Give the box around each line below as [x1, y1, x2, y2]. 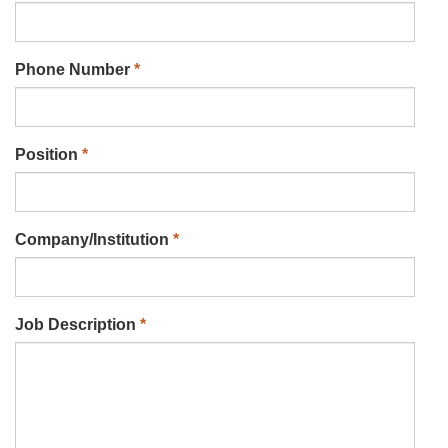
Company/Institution [15, 231, 173, 248]
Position [15, 146, 82, 163]
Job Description [15, 316, 140, 333]
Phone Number [15, 61, 134, 78]
